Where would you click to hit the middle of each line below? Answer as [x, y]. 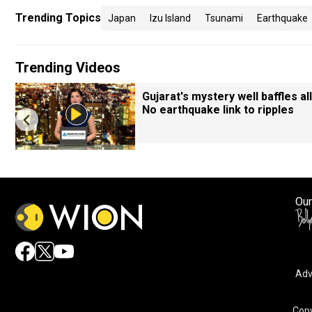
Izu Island [170, 18]
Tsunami [224, 18]
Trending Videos [68, 68]
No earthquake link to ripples [218, 110]
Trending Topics [58, 18]
